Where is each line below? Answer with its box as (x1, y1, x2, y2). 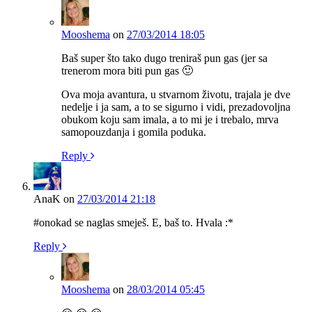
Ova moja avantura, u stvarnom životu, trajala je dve (61, 88, 290, 100)
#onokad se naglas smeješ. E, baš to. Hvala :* (33, 216, 233, 228)
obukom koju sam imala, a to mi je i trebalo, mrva (61, 113, 279, 125)
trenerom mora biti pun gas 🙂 (61, 64, 193, 77)
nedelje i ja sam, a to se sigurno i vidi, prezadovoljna (61, 100, 290, 113)
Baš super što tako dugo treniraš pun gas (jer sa (61, 52, 267, 64)
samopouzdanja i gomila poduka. (61, 125, 206, 138)
